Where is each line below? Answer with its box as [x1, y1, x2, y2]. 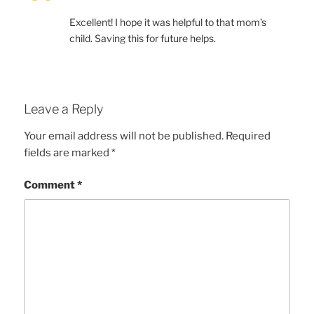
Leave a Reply [24, 102, 104, 117]
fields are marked [24, 146, 112, 159]
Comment [24, 179, 78, 192]
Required [226, 129, 271, 142]
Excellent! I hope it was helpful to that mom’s [69, 16, 267, 29]
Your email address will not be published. [24, 129, 224, 142]
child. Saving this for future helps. [69, 32, 217, 45]
